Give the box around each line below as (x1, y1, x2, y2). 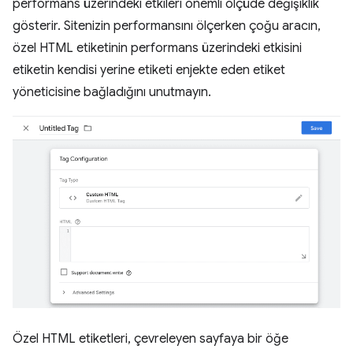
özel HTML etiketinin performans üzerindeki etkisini (13, 40, 302, 56)
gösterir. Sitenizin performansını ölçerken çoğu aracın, (13, 18, 321, 34)
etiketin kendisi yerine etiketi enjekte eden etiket (13, 62, 285, 78)
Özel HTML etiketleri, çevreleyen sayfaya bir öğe (13, 331, 288, 347)
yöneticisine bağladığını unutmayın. (13, 84, 211, 100)
